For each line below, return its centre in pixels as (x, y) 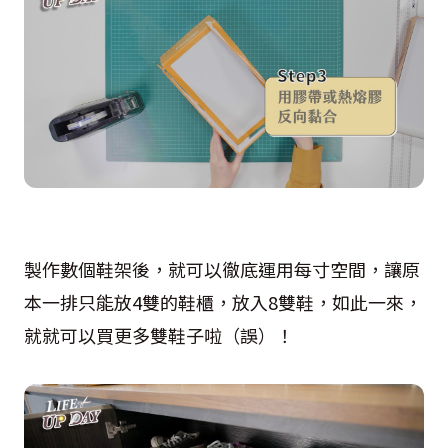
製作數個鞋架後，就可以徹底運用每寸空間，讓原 (222, 269)
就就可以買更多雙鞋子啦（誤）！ (159, 335)
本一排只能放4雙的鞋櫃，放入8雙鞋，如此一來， (223, 302)
